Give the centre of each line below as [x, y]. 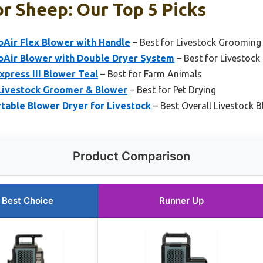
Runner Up [181, 200]
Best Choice [27, 200]
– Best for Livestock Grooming [196, 42]
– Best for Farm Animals [150, 74]
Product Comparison [131, 156]
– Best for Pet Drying [172, 90]
